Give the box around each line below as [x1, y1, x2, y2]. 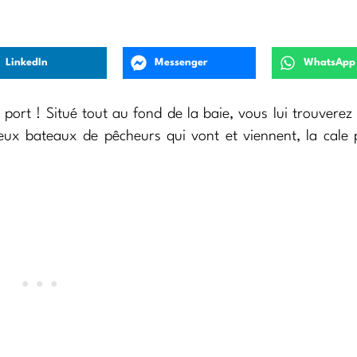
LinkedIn [6, 57, 49, 69]
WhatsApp [303, 57, 355, 69]
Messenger [155, 57, 209, 69]
